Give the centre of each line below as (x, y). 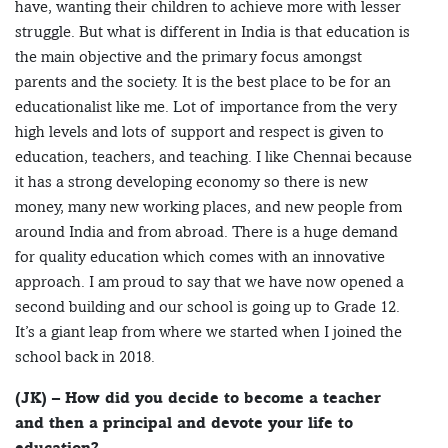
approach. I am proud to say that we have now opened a (209, 282)
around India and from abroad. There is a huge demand (206, 232)
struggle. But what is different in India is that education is (212, 32)
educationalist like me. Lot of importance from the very (206, 107)
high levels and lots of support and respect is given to (199, 132)
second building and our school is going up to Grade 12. (207, 307)
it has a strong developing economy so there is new (191, 182)
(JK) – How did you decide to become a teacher (198, 398)
